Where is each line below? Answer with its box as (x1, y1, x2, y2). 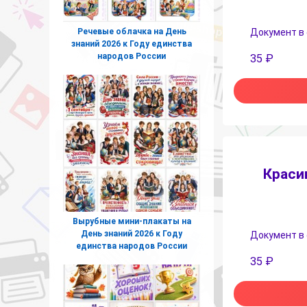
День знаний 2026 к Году (81, 228, 182, 238)
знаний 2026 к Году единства (71, 38, 192, 49)
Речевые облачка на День (77, 26, 186, 36)
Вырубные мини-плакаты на (72, 216, 191, 226)
